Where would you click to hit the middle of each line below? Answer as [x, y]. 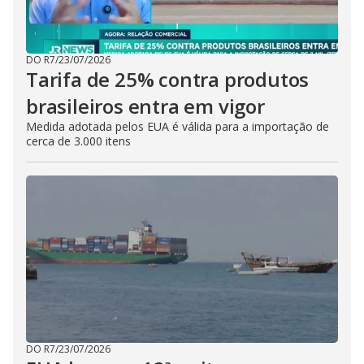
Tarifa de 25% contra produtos [168, 79]
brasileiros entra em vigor [145, 106]
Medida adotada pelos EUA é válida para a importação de [178, 126]
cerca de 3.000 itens [78, 141]
